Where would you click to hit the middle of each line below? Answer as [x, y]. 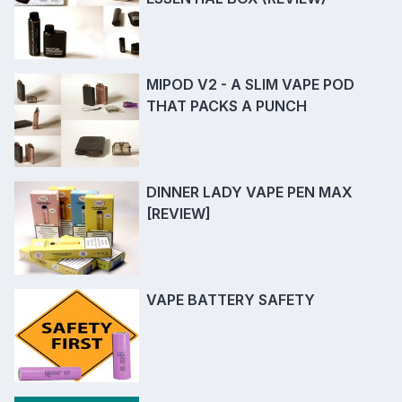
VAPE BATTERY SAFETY [230, 300]
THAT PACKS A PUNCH [226, 106]
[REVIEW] [178, 214]
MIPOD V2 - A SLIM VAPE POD [250, 85]
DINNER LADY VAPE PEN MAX [249, 192]
